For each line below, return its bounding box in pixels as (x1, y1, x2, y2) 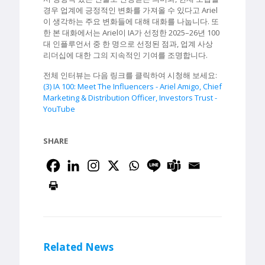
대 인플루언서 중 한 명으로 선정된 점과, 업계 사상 (43, 38, 213, 49)
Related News (43, 240, 114, 254)
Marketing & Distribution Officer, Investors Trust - (43, 92, 217, 103)
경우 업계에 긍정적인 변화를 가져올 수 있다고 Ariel (43, 5, 218, 15)
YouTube (43, 104, 75, 114)
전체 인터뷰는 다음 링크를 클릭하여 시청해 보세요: (43, 70, 217, 80)
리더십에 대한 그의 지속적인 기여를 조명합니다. (43, 50, 208, 60)
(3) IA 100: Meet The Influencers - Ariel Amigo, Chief (43, 81, 222, 92)
